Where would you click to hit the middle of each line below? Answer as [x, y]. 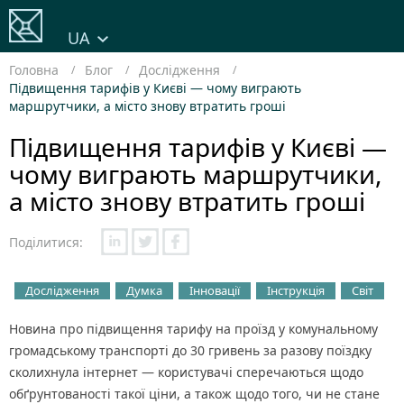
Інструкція [296, 290]
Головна [34, 70]
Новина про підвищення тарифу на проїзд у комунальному [193, 329]
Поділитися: [46, 242]
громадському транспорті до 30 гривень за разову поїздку [190, 350]
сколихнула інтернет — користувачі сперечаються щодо [186, 372]
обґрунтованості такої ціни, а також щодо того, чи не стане [194, 394]
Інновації [215, 290]
